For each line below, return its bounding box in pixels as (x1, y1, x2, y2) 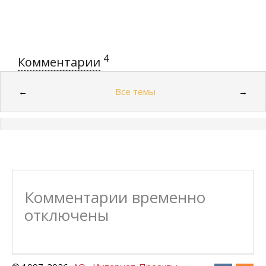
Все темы (115, 85, 156, 97)
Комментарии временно (24, 186, 205, 208)
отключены (24, 204, 109, 226)
